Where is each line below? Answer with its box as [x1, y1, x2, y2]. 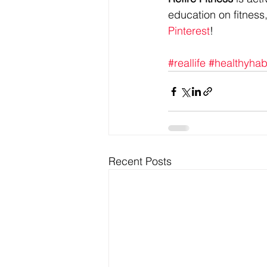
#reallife [168, 56, 206, 70]
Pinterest [168, 24, 210, 38]
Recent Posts [108, 154, 172, 168]
